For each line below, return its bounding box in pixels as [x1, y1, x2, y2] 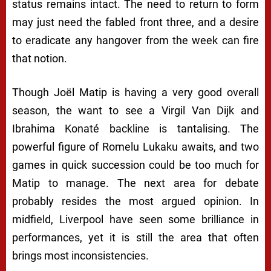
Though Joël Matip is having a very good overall [12, 86, 259, 99]
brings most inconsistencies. [12, 249, 149, 263]
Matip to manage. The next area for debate [12, 177, 259, 190]
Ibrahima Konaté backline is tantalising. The [12, 122, 259, 135]
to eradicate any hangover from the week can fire [12, 34, 259, 47]
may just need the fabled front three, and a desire [12, 16, 259, 29]
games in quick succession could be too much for [12, 158, 259, 172]
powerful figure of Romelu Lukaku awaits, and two [12, 140, 259, 154]
